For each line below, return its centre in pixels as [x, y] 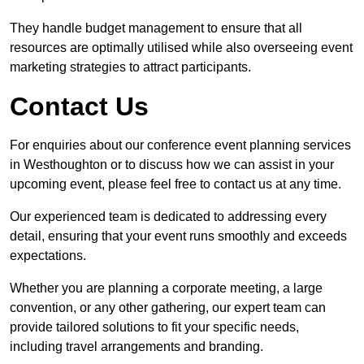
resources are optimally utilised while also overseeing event [181, 48]
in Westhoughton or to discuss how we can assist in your [172, 165]
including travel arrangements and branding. [136, 347]
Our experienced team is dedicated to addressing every [168, 217]
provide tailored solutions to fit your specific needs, [154, 327]
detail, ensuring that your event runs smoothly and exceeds [178, 236]
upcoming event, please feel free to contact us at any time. [175, 184]
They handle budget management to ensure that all [156, 28]
